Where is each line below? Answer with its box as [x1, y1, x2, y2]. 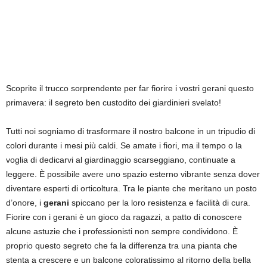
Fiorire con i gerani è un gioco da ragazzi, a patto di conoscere [6, 212, 242, 222]
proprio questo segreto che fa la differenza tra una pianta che [6, 240, 237, 250]
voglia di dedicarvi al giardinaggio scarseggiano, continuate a [6, 154, 235, 164]
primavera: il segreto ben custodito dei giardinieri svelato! [6, 97, 221, 107]
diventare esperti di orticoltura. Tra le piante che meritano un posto [6, 183, 257, 193]
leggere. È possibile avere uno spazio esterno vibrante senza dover [6, 169, 260, 179]
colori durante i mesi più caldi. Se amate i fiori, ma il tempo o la [6, 140, 242, 150]
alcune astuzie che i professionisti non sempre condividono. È [6, 226, 238, 236]
